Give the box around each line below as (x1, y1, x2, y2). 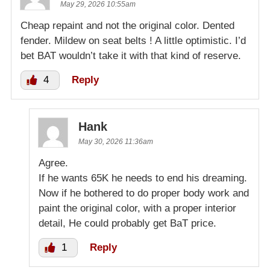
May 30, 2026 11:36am (78, 137, 153, 146)
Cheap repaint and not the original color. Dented (20, 20, 234, 32)
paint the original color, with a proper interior (39, 202, 236, 215)
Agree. (39, 157, 68, 169)
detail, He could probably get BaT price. (39, 218, 216, 230)
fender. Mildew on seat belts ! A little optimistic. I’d (20, 35, 246, 47)
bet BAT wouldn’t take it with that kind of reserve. (20, 50, 241, 62)
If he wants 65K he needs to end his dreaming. (39, 172, 247, 184)
